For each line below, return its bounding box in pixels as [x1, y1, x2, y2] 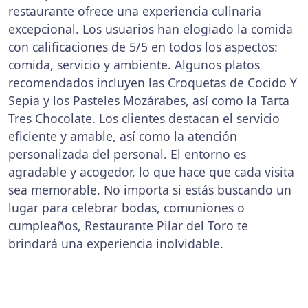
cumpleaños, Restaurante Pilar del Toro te [8, 217, 248, 234]
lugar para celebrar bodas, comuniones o [8, 199, 245, 216]
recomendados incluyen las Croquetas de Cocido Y [8, 74, 297, 91]
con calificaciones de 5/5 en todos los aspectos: [8, 38, 278, 55]
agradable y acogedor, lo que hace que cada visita [8, 164, 294, 180]
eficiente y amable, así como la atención [8, 128, 237, 144]
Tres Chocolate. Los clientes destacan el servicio [8, 110, 280, 126]
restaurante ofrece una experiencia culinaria [8, 3, 261, 19]
